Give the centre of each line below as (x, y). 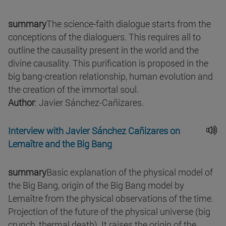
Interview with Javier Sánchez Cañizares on (94, 131)
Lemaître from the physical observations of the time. (111, 199)
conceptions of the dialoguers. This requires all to (104, 37)
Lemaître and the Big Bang (60, 144)
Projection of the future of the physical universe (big (109, 212)
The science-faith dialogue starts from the (129, 24)
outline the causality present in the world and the (103, 50)
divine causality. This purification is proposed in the (108, 63)
